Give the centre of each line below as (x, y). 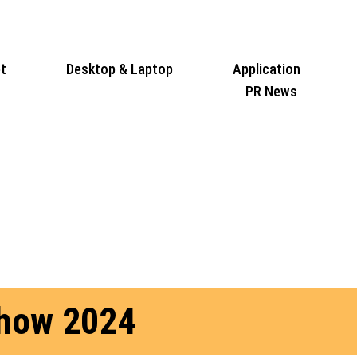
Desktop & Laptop (119, 69)
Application (266, 69)
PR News (272, 91)
